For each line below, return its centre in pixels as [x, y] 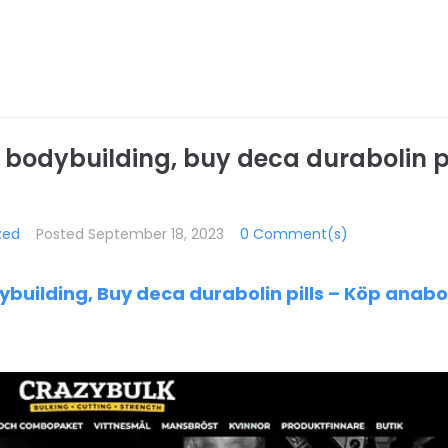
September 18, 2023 [156, 234]
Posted [62, 234]
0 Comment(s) [294, 234]
